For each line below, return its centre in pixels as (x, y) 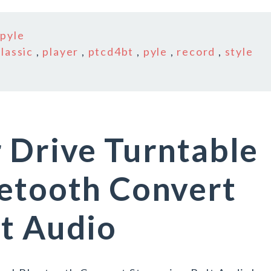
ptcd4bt (111, 51)
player (61, 51)
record (196, 51)
